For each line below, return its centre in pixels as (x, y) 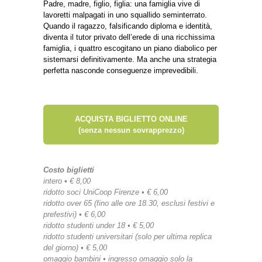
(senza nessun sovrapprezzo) (131, 130)
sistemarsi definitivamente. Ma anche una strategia (130, 59)
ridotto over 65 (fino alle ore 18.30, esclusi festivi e (129, 203)
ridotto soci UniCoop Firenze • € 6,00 (106, 192)
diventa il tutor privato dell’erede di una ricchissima (129, 37)
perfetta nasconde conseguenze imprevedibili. (121, 70)
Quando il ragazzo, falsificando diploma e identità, (128, 26)
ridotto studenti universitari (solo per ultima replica (127, 236)
